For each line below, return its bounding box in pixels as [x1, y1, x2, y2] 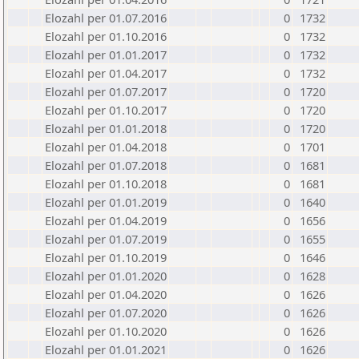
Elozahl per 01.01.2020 [45, 268, 167, 284]
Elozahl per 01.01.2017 [45, 46, 167, 63]
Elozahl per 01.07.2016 [45, 10, 167, 26]
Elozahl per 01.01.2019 [45, 194, 167, 210]
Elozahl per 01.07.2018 [45, 157, 167, 173]
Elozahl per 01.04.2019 [45, 212, 167, 228]
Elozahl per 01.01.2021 [45, 341, 167, 357]
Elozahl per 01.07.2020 [45, 305, 167, 321]
